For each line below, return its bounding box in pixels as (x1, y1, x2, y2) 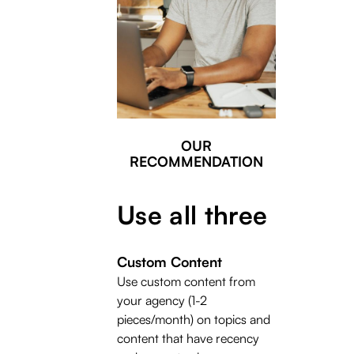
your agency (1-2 (117, 292, 207, 308)
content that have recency (117, 330, 259, 346)
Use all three (117, 198, 268, 231)
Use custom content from (117, 273, 255, 289)
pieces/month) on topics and (117, 311, 270, 327)
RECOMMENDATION (130, 152, 263, 170)
